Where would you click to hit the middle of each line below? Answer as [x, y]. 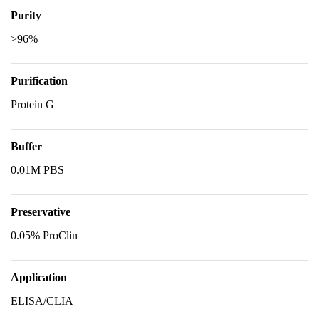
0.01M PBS [37, 170]
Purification [39, 81]
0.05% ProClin [44, 235]
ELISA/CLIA [42, 301]
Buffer [26, 146]
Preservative [41, 212]
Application [39, 277]
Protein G [32, 104]
